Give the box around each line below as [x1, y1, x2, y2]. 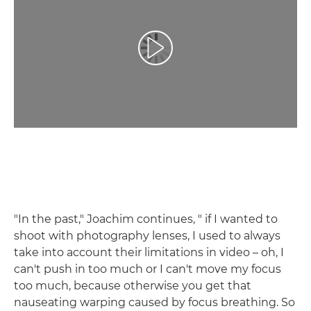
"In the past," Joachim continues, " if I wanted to [14, 212, 278, 226]
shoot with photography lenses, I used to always [14, 228, 280, 242]
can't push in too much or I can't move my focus [14, 262, 281, 276]
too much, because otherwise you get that [14, 278, 251, 292]
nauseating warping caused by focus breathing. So [14, 295, 295, 309]
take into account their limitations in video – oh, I [14, 245, 284, 259]
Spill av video [154, 47, 219, 60]
